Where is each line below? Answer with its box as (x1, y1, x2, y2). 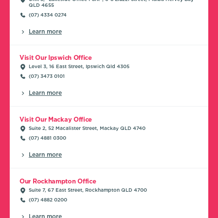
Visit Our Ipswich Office (19, 54, 92, 61)
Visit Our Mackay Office (19, 115, 92, 123)
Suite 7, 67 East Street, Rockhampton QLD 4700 (29, 186, 147, 193)
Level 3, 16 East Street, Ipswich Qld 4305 (29, 63, 129, 69)
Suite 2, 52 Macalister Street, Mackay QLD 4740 (29, 125, 145, 131)
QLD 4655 (29, 1, 54, 8)
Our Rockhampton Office (19, 177, 96, 185)
